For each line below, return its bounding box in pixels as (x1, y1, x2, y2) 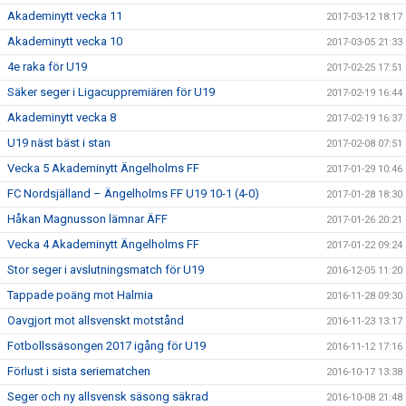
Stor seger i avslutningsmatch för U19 (7, 263, 204, 276)
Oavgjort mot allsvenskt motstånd (7, 314, 184, 327)
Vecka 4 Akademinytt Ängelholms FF (7, 237, 199, 251)
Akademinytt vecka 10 (7, 34, 122, 48)
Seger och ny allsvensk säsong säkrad (7, 390, 208, 403)
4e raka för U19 (7, 60, 87, 73)
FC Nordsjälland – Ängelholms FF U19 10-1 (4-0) (7, 187, 259, 200)
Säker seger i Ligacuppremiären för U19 (7, 85, 215, 99)
